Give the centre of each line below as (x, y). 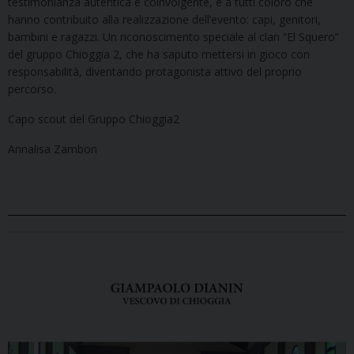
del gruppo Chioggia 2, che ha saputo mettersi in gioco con (159, 54)
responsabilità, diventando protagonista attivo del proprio (155, 71)
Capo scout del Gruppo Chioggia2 (94, 119)
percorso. (32, 88)
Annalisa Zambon (53, 149)
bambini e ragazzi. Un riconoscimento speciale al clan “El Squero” (173, 36)
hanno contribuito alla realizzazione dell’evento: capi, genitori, (164, 19)
